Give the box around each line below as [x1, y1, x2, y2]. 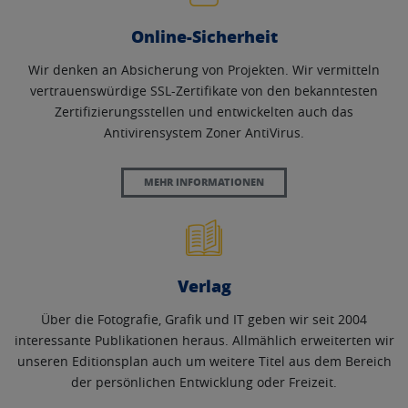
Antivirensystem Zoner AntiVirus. [104, 124, 304, 141]
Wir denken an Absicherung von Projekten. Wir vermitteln [28, 61, 380, 78]
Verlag [177, 274, 231, 298]
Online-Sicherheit [130, 25, 278, 48]
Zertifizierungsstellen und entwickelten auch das [55, 103, 353, 120]
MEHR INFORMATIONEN [144, 174, 264, 190]
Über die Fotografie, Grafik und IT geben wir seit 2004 [41, 311, 367, 328]
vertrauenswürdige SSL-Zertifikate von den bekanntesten [30, 82, 378, 99]
